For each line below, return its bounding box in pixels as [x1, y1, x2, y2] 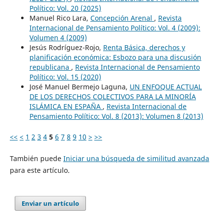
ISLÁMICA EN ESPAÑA [29, 102, 103, 111]
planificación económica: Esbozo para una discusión [29, 53, 201, 62]
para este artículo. [9, 165, 70, 175]
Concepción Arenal [90, 13, 154, 23]
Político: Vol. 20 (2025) [29, 3, 101, 13]
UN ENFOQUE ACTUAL [129, 82, 202, 92]
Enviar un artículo [22, 199, 80, 208]
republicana [29, 62, 71, 72]
